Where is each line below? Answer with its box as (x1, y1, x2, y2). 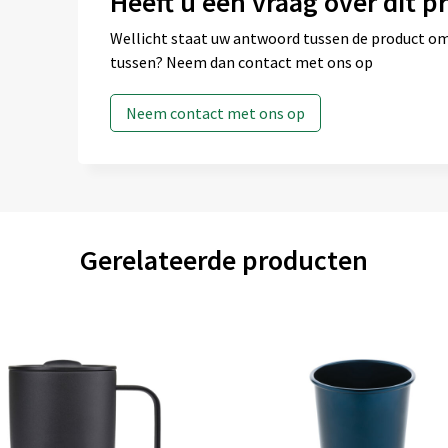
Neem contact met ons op (125, 103, 305, 123)
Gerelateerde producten (80, 242, 368, 278)
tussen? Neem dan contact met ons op (109, 52, 373, 72)
